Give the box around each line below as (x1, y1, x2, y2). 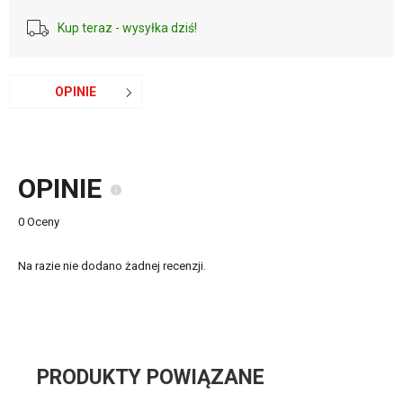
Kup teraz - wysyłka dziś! (58, 20, 197, 35)
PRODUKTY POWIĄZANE (37, 365, 264, 390)
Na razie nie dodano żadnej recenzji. (18, 259, 206, 273)
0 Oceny (18, 215, 59, 228)
